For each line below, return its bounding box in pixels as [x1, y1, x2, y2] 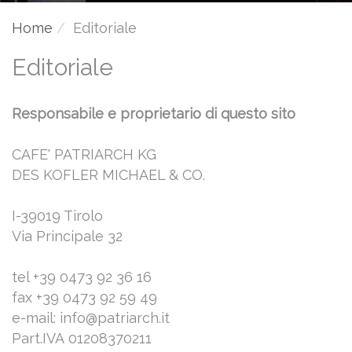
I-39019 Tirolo [12, 207, 103, 224]
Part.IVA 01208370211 [12, 329, 152, 346]
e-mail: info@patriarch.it [12, 309, 170, 326]
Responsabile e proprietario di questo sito [12, 104, 295, 122]
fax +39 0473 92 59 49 [12, 288, 157, 306]
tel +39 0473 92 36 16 [12, 268, 152, 285]
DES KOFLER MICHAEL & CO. [12, 166, 205, 183]
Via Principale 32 [12, 227, 123, 244]
